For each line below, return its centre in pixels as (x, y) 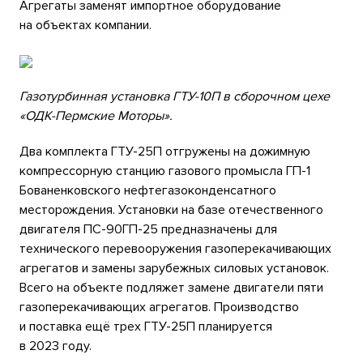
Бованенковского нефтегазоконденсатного (148, 190)
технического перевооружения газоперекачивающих (175, 249)
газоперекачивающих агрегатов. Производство (159, 307)
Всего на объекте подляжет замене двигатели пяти (171, 288)
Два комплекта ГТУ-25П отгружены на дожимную (165, 152)
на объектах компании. (85, 25)
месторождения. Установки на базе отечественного (171, 210)
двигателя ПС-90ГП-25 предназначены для (148, 229)
